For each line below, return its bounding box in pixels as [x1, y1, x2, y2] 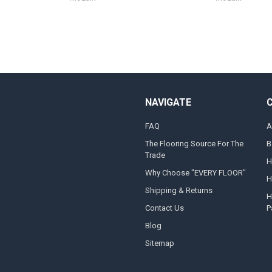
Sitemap [144, 239, 174, 248]
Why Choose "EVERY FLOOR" [144, 168, 246, 178]
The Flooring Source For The [144, 139, 243, 149]
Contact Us [144, 203, 184, 213]
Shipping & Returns [144, 186, 212, 195]
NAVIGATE [144, 96, 191, 108]
